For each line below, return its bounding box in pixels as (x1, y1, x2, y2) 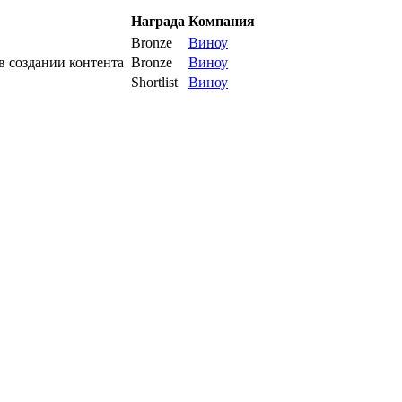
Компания (188, 13, 255, 30)
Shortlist (131, 74, 178, 91)
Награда (131, 13, 185, 30)
